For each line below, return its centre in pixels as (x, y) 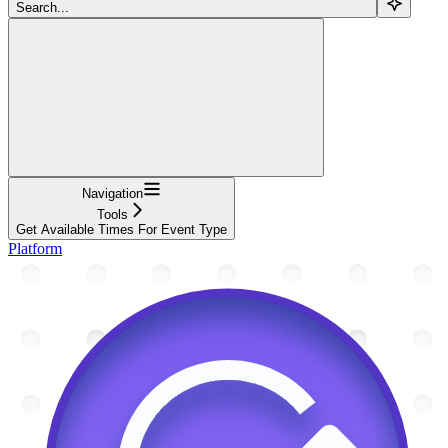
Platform (35, 248)
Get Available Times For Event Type (121, 229)
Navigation (112, 193)
